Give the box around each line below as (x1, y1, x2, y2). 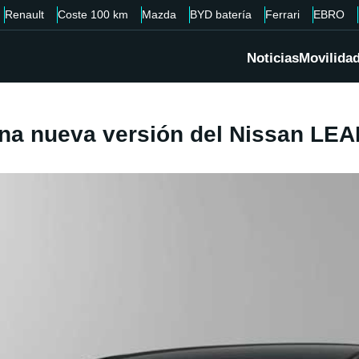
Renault (5, 8, 44, 21)
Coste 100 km (58, 8, 128, 21)
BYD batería (190, 8, 252, 21)
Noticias (247, 50, 299, 67)
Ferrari (265, 8, 300, 21)
